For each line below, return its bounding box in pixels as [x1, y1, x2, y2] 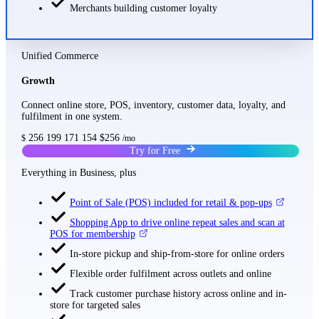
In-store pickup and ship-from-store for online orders [69, 248, 284, 259]
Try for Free [130, 145, 184, 157]
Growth [21, 75, 55, 86]
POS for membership [49, 228, 135, 239]
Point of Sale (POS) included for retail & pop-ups [69, 197, 272, 208]
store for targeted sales [49, 299, 140, 310]
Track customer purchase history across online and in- [69, 288, 287, 299]
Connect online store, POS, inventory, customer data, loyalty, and [21, 100, 286, 111]
